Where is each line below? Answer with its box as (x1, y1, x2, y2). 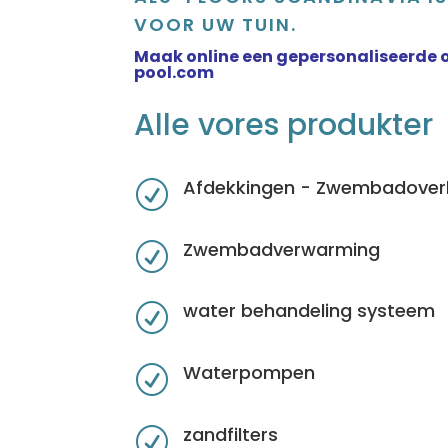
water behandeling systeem (182, 298, 435, 324)
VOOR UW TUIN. (134, 11, 298, 37)
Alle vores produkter (134, 103, 434, 146)
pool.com (134, 60, 215, 84)
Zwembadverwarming (182, 236, 380, 262)
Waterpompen (182, 360, 315, 386)
